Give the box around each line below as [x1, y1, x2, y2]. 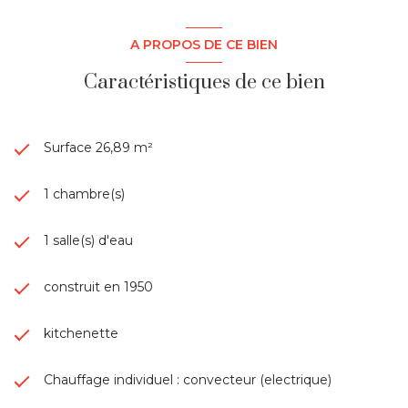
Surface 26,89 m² [44, 138, 153, 156]
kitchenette [44, 324, 118, 342]
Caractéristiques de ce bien [83, 69, 325, 95]
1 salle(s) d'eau [44, 231, 133, 249]
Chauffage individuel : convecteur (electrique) [44, 371, 331, 388]
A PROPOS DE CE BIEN [130, 36, 278, 53]
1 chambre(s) [44, 185, 125, 202]
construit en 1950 [44, 278, 153, 295]
